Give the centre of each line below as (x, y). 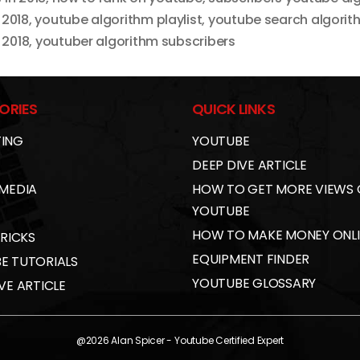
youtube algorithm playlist (119, 20)
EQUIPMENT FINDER (251, 260)
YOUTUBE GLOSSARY (254, 284)
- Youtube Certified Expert (224, 341)
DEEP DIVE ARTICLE (250, 166)
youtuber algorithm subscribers (135, 42)
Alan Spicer (138, 341)
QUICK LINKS (233, 109)
